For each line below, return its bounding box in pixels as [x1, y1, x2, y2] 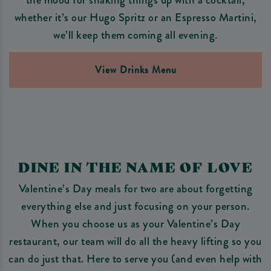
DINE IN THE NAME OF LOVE [18, 157, 253, 175]
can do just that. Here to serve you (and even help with [8, 250, 263, 267]
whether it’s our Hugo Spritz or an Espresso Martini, [14, 9, 257, 26]
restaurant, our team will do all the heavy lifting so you [9, 233, 262, 250]
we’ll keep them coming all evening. [53, 27, 218, 44]
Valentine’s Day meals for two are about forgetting [18, 180, 253, 197]
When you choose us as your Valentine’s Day [31, 215, 240, 232]
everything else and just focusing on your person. [21, 198, 250, 215]
